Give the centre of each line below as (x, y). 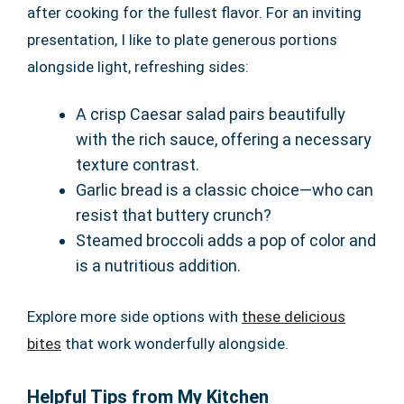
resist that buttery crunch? (174, 216)
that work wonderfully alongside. (175, 344)
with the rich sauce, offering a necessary (224, 140)
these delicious (294, 317)
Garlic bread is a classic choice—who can (225, 190)
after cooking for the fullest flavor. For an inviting (194, 13)
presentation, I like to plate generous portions (182, 40)
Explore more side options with (134, 317)
